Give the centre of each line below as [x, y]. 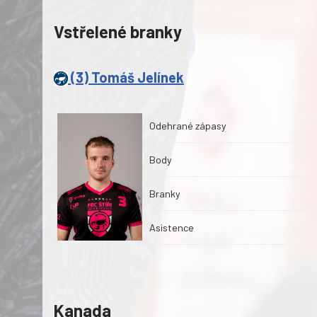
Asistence [172, 228]
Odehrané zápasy [188, 126]
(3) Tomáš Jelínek [126, 77]
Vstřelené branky [118, 32]
